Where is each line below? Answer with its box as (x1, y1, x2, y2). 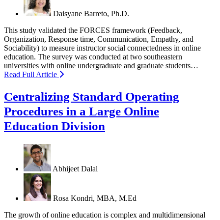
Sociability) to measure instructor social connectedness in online (4, 44, 201, 53)
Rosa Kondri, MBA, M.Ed (53, 193, 137, 202)
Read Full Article (4, 70, 59, 79)
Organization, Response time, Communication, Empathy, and (4, 35, 193, 44)
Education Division (4, 119, 105, 133)
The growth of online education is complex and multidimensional (4, 210, 205, 219)
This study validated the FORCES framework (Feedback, (4, 26, 182, 35)
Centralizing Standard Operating (4, 90, 179, 104)
